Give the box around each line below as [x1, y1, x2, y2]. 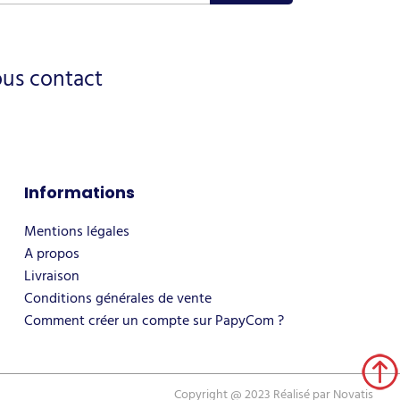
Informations [23, 180, 135, 204]
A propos [23, 241, 79, 265]
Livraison [23, 263, 79, 287]
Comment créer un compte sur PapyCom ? [23, 308, 284, 332]
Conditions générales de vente [23, 286, 212, 310]
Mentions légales [23, 219, 129, 243]
